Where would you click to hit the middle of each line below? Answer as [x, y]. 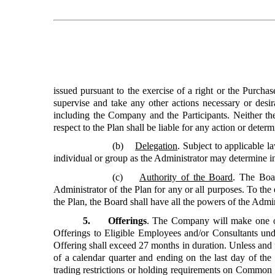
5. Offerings [115, 220]
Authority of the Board [186, 177]
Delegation [157, 146]
